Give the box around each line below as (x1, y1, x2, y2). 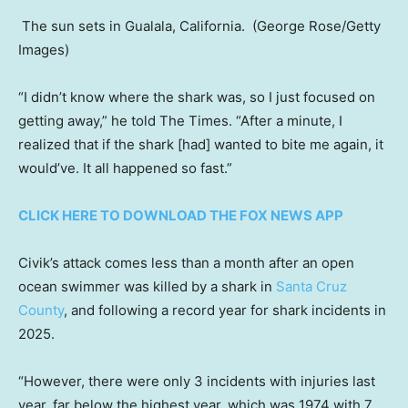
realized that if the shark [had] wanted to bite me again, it (18, 135, 383, 153)
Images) (18, 40, 69, 58)
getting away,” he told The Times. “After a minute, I (18, 111, 342, 129)
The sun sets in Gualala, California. (18, 16, 249, 35)
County (18, 301, 64, 319)
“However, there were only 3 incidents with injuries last (18, 372, 375, 390)
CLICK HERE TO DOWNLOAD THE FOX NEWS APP (18, 206, 343, 224)
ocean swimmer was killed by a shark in (18, 277, 276, 295)
